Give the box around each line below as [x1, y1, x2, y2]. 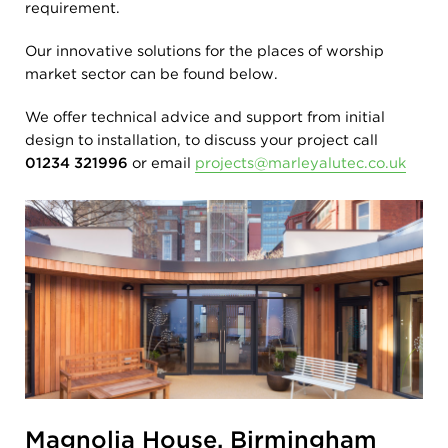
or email [128, 154, 195, 172]
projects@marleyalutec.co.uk [195, 154, 406, 172]
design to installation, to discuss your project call [25, 131, 378, 149]
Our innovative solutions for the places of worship [25, 42, 384, 60]
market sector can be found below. [25, 65, 278, 83]
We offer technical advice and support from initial [25, 108, 385, 126]
